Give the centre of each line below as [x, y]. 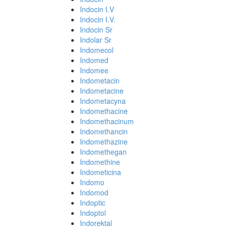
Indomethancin [104, 131]
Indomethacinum [107, 121]
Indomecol [97, 50]
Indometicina [101, 172]
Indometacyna [103, 101]
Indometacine [102, 91]
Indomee [94, 70]
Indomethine [100, 162]
